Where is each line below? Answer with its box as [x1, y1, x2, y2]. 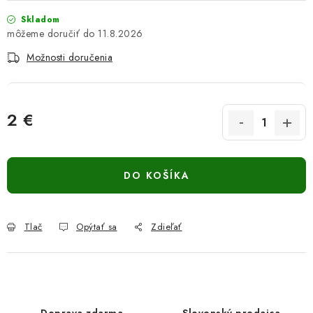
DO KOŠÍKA [123, 168, 190, 182]
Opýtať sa [76, 220, 117, 233]
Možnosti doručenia [27, 50, 112, 64]
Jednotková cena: [6, 129, 80, 143]
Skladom [21, 13, 60, 26]
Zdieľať [151, 220, 182, 233]
